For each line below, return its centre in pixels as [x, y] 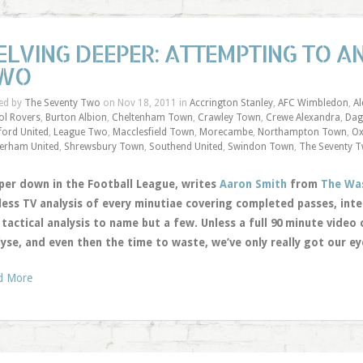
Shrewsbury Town [104, 147]
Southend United [186, 147]
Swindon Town [261, 147]
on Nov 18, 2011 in [145, 103]
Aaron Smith [253, 184]
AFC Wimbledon [313, 103]
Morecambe [226, 132]
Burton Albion [76, 117]
